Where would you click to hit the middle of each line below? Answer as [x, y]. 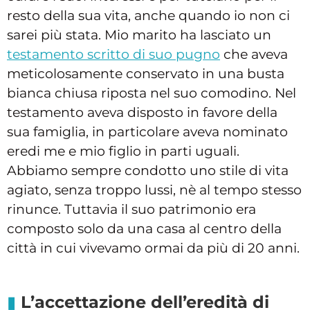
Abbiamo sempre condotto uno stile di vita [148, 171]
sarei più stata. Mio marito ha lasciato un [139, 35]
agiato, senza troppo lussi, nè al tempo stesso [154, 190]
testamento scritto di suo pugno [113, 55]
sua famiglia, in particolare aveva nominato [147, 132]
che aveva [254, 55]
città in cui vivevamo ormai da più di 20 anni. [153, 248]
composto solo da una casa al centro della [144, 229]
